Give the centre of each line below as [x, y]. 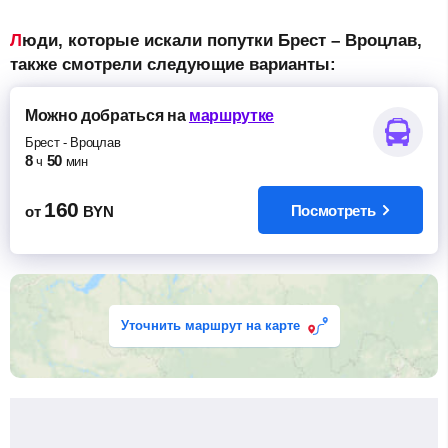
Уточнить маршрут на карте [210, 325]
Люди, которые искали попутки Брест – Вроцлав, [16, 40]
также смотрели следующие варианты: [173, 64]
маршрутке [231, 115]
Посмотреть [333, 210]
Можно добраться [94, 115]
